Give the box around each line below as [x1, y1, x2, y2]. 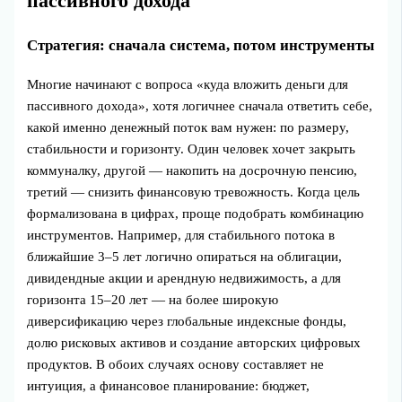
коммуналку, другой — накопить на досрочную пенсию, [27, 162, 358, 178]
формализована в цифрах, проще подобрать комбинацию [27, 205, 364, 221]
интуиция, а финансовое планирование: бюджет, [27, 378, 310, 393]
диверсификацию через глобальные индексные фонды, [27, 313, 347, 328]
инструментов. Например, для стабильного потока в [27, 227, 336, 242]
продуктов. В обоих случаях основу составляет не [27, 356, 325, 371]
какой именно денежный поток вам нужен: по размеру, [27, 119, 350, 135]
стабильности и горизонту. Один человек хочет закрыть [27, 141, 356, 156]
